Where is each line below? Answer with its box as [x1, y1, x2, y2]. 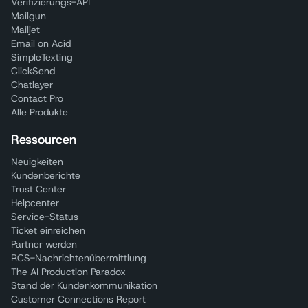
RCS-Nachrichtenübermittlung [11, 251, 146, 264]
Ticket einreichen [11, 223, 85, 236]
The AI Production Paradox [11, 265, 126, 278]
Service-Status [11, 210, 78, 223]
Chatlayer [11, 78, 53, 91]
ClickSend [11, 64, 55, 77]
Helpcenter [11, 196, 59, 209]
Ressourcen [11, 131, 76, 148]
